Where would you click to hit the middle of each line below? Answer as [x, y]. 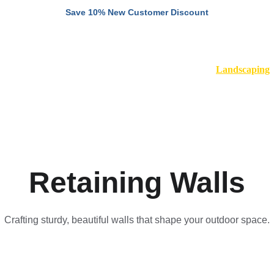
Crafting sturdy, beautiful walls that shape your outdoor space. [137, 220]
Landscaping [243, 69]
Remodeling [191, 69]
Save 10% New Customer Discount [137, 12]
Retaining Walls [137, 183]
